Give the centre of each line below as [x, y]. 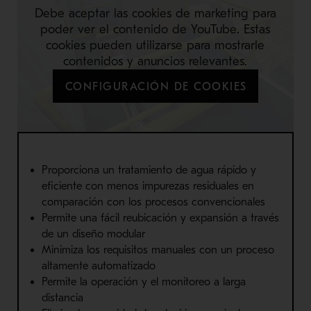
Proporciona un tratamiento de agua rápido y [149, 170]
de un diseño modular [93, 234]
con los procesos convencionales [186, 202]
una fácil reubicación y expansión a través [177, 218]
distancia [62, 298]
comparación [74, 202]
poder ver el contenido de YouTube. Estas [155, 29]
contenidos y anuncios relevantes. [155, 61]
